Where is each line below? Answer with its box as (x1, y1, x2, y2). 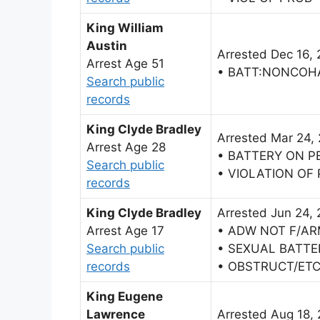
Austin (86, 39, 127, 54)
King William (86, 21, 164, 36)
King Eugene (86, 289, 163, 304)
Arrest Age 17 (86, 224, 164, 239)
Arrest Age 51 (86, 56, 164, 71)
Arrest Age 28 (86, 140, 166, 155)
